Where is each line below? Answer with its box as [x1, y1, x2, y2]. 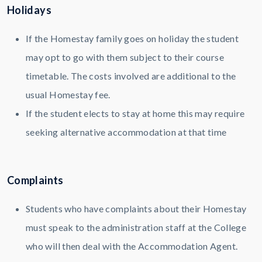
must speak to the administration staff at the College [26, 222, 247, 233]
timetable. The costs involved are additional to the [26, 70, 236, 82]
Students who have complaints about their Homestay [26, 203, 247, 215]
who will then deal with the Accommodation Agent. [26, 240, 238, 252]
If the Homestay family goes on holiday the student [26, 33, 239, 44]
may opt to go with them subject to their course [26, 51, 224, 63]
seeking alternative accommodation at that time [26, 126, 227, 138]
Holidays [7, 4, 51, 17]
